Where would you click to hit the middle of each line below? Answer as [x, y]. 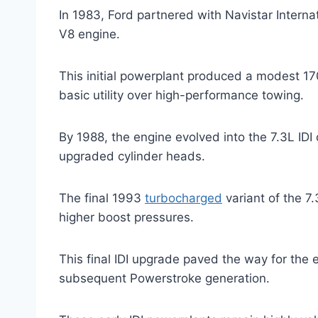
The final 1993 [102, 198]
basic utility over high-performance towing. [181, 95]
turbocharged [183, 198]
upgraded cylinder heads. [132, 157]
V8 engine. [89, 34]
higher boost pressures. [126, 218]
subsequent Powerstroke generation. [164, 279]
